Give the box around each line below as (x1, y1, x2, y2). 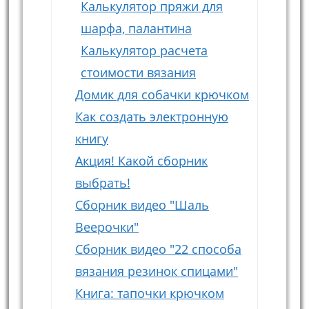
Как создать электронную (74, 108, 228, 126)
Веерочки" (74, 219, 139, 236)
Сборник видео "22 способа (74, 241, 241, 258)
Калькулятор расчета (80, 42, 208, 59)
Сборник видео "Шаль (74, 197, 209, 214)
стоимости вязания (80, 64, 196, 81)
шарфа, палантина (80, 20, 192, 37)
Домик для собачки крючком (74, 86, 249, 103)
